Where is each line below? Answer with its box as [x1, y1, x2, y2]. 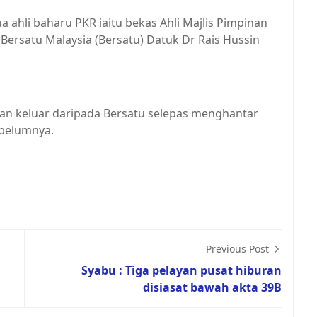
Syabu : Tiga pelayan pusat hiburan [81, 263, 282, 278]
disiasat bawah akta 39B [143, 279, 282, 295]
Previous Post [206, 242, 272, 255]
